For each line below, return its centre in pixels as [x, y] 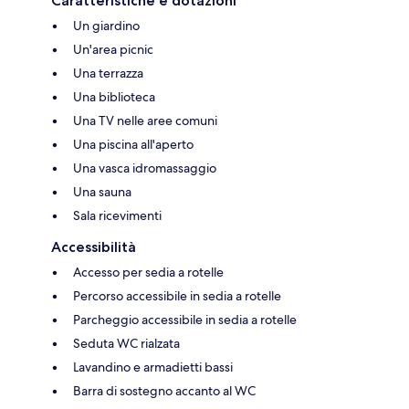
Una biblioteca [114, 97]
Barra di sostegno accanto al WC [164, 391]
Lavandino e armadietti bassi [153, 367]
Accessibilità [94, 247]
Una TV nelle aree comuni [145, 121]
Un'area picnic [113, 50]
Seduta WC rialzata [126, 344]
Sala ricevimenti [117, 216]
